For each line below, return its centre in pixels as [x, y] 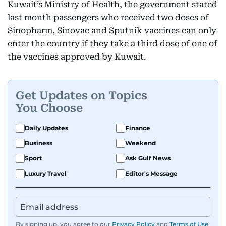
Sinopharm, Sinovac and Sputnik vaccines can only [112, 31]
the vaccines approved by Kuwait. [77, 57]
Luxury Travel [46, 174]
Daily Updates [46, 128]
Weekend [140, 143]
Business [39, 143]
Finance [138, 128]
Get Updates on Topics [81, 95]
